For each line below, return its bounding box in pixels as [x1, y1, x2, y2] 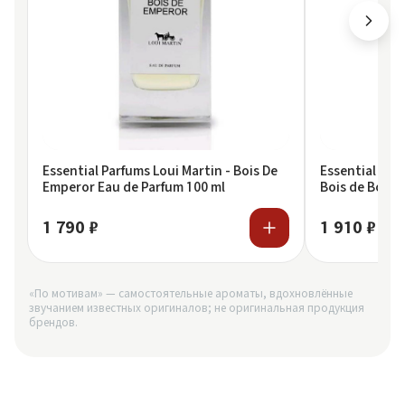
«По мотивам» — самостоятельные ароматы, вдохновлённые [29, 287, 353, 301]
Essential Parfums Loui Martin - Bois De [42, 163, 278, 179]
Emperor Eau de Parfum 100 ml [42, 179, 225, 195]
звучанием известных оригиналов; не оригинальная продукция [29, 301, 364, 316]
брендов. [29, 316, 78, 330]
